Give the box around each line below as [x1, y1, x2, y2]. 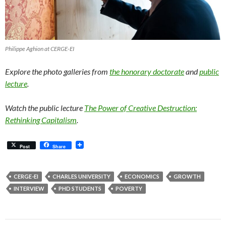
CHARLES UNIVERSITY [52, 173, 110, 180]
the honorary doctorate [109, 67, 184, 77]
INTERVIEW [14, 185, 44, 192]
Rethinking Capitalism [5, 115, 77, 125]
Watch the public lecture [5, 103, 84, 113]
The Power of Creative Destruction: [84, 103, 197, 113]
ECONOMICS [125, 173, 159, 180]
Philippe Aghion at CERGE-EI [5, 45, 74, 53]
